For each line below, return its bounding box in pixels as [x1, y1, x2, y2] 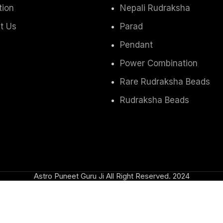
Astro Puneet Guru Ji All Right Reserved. [33, 171, 171, 181]
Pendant [120, 39, 153, 50]
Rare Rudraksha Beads [120, 76, 210, 87]
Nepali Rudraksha [120, 2, 190, 13]
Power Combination [120, 58, 198, 68]
